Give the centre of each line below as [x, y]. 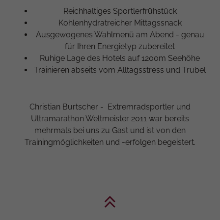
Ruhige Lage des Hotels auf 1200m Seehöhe [120, 58]
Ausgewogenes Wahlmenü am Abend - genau [120, 34]
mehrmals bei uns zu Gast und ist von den [110, 130]
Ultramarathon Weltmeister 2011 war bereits [110, 118]
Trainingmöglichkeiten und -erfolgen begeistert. [110, 142]
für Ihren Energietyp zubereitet [120, 46]
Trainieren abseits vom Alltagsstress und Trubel [120, 70]
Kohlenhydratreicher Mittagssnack [120, 23]
